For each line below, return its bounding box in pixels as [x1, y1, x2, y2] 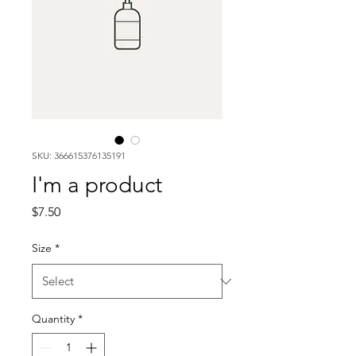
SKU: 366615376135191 [32, 149, 126, 161]
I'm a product [32, 172, 162, 198]
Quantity [32, 311, 75, 326]
